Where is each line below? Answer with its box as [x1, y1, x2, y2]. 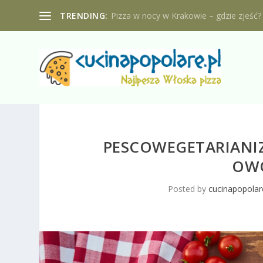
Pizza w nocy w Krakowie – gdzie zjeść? [110, 9, 261, 21]
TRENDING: [60, 9, 108, 21]
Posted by [168, 183, 209, 194]
